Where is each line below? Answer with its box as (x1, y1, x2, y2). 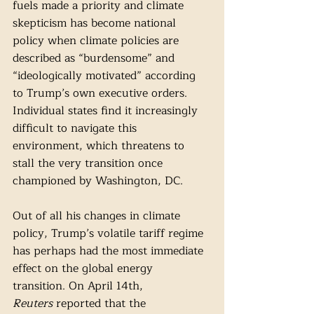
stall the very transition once (13, 154, 166, 173)
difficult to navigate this (13, 119, 140, 138)
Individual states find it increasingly (13, 102, 201, 121)
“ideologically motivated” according (13, 67, 199, 86)
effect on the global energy (13, 259, 156, 278)
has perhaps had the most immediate (13, 242, 207, 261)
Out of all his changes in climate (13, 207, 184, 226)
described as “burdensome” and (13, 49, 178, 68)
